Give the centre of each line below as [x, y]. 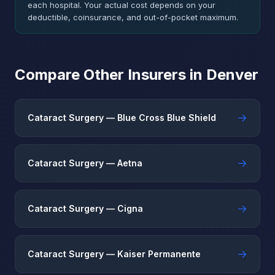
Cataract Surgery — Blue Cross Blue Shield [122, 118]
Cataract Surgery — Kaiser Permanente [114, 254]
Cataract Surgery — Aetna [85, 163]
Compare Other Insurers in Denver [137, 75]
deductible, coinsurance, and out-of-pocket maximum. [133, 17]
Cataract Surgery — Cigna [85, 208]
